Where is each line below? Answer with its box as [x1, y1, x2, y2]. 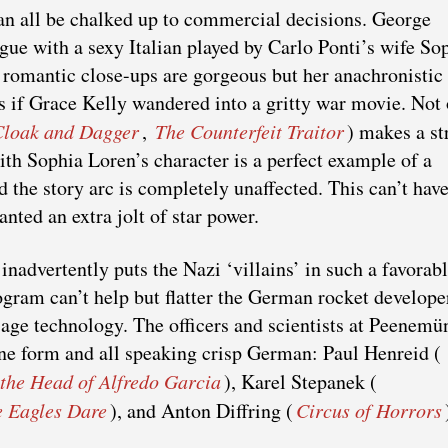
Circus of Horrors [296, 396, 442, 423]
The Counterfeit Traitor [155, 117, 344, 144]
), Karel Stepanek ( [224, 367, 377, 395]
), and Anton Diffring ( [110, 396, 293, 424]
